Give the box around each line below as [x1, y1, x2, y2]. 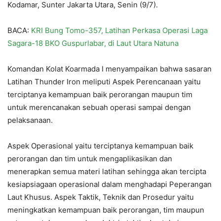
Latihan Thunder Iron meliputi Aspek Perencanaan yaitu [7, 77, 201, 87]
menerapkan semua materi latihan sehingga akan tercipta [7, 167, 206, 177]
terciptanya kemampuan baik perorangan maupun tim [7, 90, 192, 100]
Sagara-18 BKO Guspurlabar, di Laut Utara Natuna [7, 38, 179, 48]
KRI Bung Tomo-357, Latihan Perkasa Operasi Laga [31, 26, 208, 36]
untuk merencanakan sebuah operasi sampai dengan [7, 103, 191, 112]
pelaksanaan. [7, 115, 53, 125]
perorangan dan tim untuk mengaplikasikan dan [7, 154, 172, 164]
